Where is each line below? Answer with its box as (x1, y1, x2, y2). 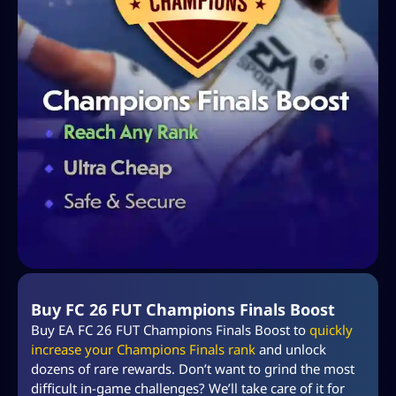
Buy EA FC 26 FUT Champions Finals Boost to (31, 320, 309, 339)
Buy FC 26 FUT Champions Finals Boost (31, 298, 335, 320)
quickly (309, 320, 353, 339)
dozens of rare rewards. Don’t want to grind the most (31, 359, 354, 377)
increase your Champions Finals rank (31, 339, 255, 358)
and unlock (255, 339, 326, 358)
